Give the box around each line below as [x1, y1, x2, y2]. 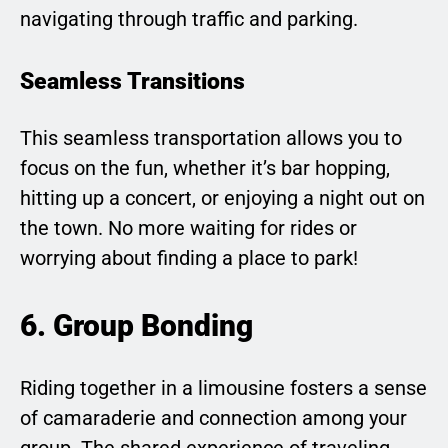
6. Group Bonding [20, 307, 253, 343]
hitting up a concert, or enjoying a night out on [20, 185, 425, 210]
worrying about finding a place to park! [20, 245, 358, 270]
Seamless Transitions [20, 67, 245, 96]
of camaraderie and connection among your [20, 405, 407, 430]
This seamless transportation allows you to [20, 125, 402, 150]
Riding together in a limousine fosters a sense [20, 375, 427, 400]
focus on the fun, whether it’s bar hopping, [20, 155, 390, 180]
